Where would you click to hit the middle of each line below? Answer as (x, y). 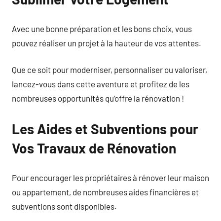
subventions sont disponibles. (64, 206)
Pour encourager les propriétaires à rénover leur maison (110, 177)
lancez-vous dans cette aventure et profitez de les (101, 84)
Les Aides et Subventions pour (105, 129)
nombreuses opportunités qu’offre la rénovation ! (98, 98)
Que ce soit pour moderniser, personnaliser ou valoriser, (110, 70)
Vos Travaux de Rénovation (94, 148)
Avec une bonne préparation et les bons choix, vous (102, 28)
